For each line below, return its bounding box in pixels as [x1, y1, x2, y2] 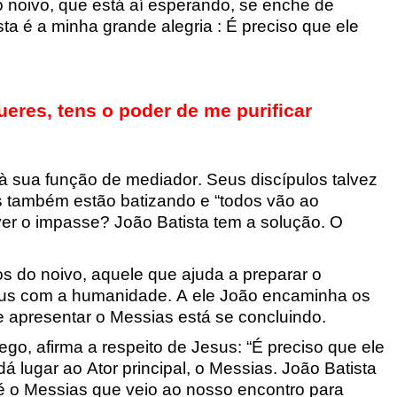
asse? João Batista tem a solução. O [62, 212, 343, 231]
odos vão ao [223, 191, 319, 210]
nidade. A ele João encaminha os [114, 285, 370, 305]
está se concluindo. [177, 307, 326, 326]
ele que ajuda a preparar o [120, 264, 322, 284]
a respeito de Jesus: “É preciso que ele [82, 338, 385, 357]
